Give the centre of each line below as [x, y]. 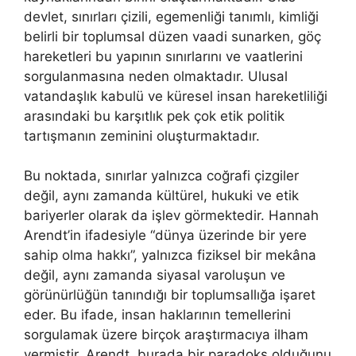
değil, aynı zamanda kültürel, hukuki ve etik [161, 196]
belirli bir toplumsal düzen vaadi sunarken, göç [172, 36]
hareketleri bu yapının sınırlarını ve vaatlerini [163, 56]
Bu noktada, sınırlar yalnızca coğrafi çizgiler [161, 176]
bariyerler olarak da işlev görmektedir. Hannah [171, 216]
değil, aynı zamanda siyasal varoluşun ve [155, 275]
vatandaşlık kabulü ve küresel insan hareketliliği [176, 96]
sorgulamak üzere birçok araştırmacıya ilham [166, 335]
